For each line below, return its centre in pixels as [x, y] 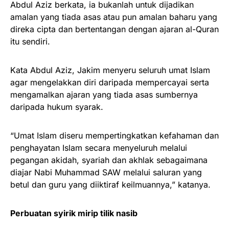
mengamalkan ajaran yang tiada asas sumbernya [104, 94]
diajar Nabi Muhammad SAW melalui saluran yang [106, 172]
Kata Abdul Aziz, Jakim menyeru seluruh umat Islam [110, 70]
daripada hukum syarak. [57, 107]
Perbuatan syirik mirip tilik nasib [74, 213]
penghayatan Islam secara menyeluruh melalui [99, 147]
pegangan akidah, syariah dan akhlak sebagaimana [109, 160]
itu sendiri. [30, 41]
